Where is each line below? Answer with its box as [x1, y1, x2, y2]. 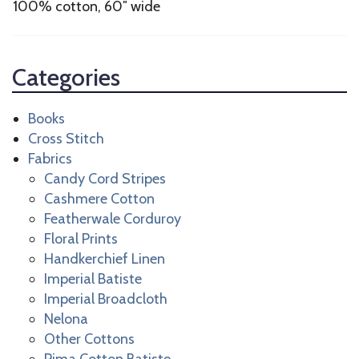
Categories [12, 63, 120, 93]
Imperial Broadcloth [44, 290, 167, 309]
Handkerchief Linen [44, 250, 165, 268]
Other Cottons [44, 330, 135, 349]
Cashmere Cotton [44, 190, 155, 208]
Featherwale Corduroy [44, 210, 181, 228]
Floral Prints [44, 230, 118, 248]
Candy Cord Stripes [44, 170, 166, 188]
